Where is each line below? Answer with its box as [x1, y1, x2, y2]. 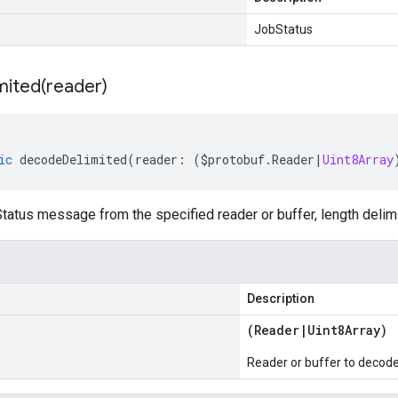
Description [247, 291, 314, 306]
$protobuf [201, 151, 265, 168]
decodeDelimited [20, 151, 127, 168]
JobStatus [254, 22, 313, 36]
